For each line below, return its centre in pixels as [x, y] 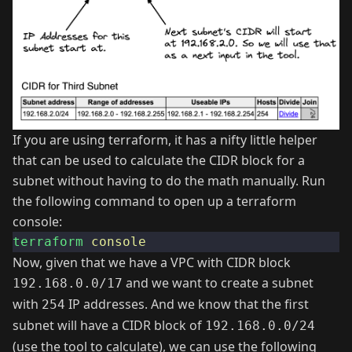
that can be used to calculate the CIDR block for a [159, 161]
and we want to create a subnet [218, 283]
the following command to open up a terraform [154, 202]
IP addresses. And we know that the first [187, 304]
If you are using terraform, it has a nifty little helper [165, 140]
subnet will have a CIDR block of [109, 326]
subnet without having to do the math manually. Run [169, 181]
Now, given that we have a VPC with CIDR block [152, 263]
